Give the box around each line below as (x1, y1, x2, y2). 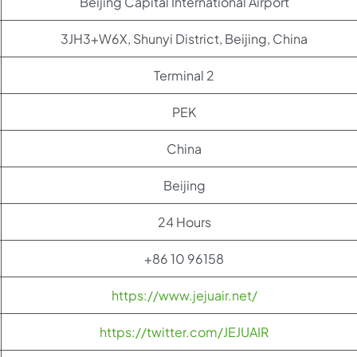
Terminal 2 (154, 66, 214, 84)
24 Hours (157, 213, 211, 230)
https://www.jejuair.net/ (111, 286, 257, 304)
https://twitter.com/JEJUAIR (100, 323, 269, 340)
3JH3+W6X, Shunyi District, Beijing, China (61, 29, 308, 47)
